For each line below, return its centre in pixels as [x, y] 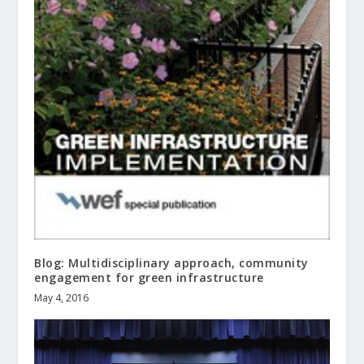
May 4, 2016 [62, 298]
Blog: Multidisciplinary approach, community [171, 263]
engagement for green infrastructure [149, 278]
